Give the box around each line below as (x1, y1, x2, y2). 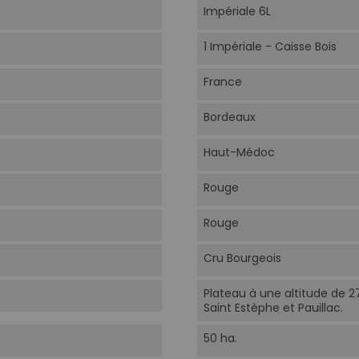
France (203, 74, 242, 91)
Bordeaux (203, 109, 256, 126)
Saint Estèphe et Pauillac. (203, 300, 343, 317)
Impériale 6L (203, 3, 271, 20)
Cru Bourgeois (203, 250, 281, 267)
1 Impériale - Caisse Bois (203, 38, 337, 55)
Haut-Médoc (203, 144, 275, 161)
